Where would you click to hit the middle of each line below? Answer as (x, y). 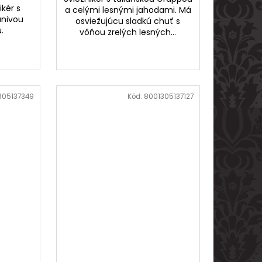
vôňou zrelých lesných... (128, 32)
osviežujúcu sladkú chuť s (128, 21)
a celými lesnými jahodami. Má (128, 10)
